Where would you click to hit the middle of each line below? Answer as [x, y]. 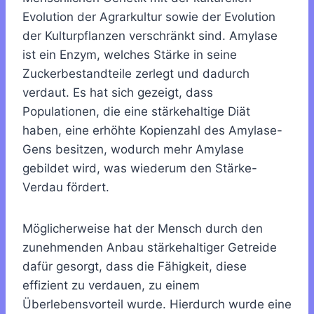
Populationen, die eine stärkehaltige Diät [136, 111]
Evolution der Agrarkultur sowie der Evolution [149, 16]
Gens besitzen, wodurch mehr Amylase [133, 149]
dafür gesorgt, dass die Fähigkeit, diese [135, 266]
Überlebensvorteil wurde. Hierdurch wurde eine [157, 304]
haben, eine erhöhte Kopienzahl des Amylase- [152, 130]
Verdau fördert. [66, 187]
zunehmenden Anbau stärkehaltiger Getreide [150, 247]
